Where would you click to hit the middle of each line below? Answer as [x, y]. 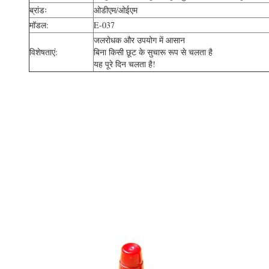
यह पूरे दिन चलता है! [125, 64]
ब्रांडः [38, 10]
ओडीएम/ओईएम [116, 10]
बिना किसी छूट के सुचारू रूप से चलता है [153, 52]
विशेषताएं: [44, 52]
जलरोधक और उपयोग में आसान [139, 40]
